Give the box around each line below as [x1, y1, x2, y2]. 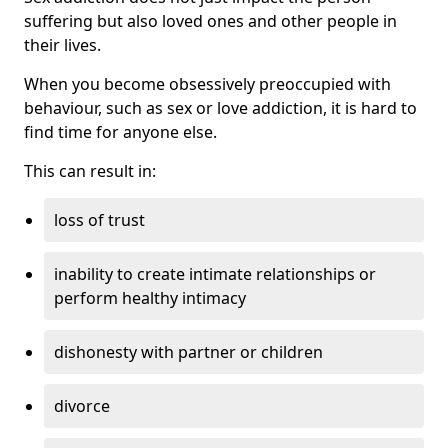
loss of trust [54, 208, 145, 231]
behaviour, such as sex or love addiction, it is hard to [24, 96, 417, 119]
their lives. [24, 33, 101, 56]
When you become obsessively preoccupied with [24, 72, 391, 95]
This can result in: [24, 159, 156, 182]
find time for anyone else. [24, 120, 217, 143]
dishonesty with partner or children [54, 340, 323, 363]
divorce [54, 394, 110, 417]
